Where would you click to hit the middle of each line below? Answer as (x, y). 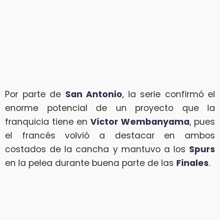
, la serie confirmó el (169, 95)
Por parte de (35, 95)
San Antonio (94, 95)
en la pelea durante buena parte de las (91, 163)
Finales (192, 163)
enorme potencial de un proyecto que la (110, 108)
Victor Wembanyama (140, 122)
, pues (202, 122)
